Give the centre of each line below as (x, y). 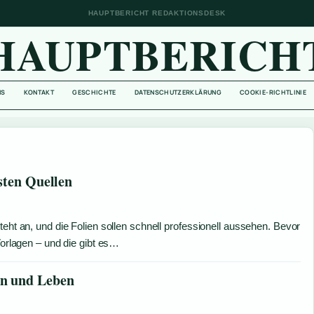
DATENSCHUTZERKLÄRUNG (178, 92)
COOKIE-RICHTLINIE (273, 92)
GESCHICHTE (94, 92)
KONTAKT (39, 92)
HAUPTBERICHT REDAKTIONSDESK (157, 13)
